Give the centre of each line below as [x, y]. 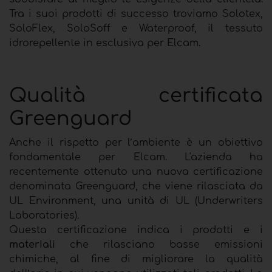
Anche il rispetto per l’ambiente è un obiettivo [136, 142]
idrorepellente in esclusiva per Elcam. [105, 43]
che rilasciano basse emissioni [159, 244]
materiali [32, 244]
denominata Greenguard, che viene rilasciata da [136, 186]
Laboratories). [44, 215]
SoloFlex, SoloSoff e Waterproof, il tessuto [136, 28]
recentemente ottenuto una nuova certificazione [136, 172]
